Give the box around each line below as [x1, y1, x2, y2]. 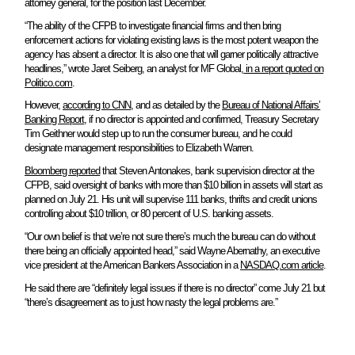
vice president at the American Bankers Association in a [25, 259, 239, 272]
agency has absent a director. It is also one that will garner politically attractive [25, 48, 319, 60]
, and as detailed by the [131, 99, 220, 112]
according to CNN [63, 99, 132, 112]
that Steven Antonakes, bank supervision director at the [102, 165, 315, 177]
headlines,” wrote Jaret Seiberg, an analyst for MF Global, [25, 62, 244, 74]
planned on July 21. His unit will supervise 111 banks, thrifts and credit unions [25, 193, 318, 206]
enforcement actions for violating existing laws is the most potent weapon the [25, 33, 319, 46]
